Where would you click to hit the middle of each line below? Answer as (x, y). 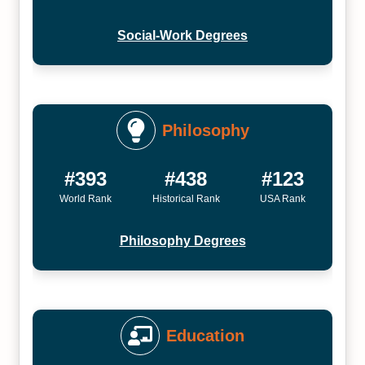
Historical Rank (186, 199)
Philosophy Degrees (182, 241)
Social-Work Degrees (182, 35)
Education (205, 336)
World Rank (86, 199)
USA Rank (282, 199)
